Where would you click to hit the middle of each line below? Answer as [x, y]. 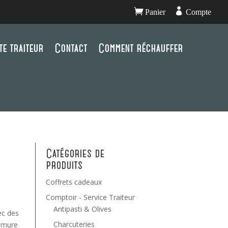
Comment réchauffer [140, 48]
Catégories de [75, 153]
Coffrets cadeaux [74, 182]
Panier [154, 12]
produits [64, 165]
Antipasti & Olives [82, 209]
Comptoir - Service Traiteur [90, 197]
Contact [70, 48]
